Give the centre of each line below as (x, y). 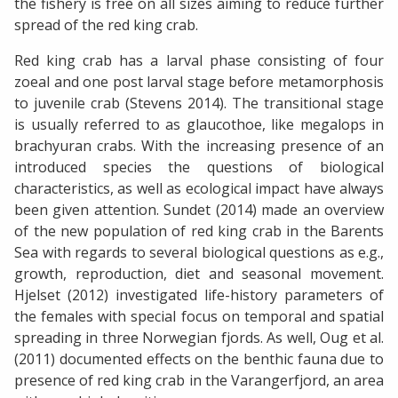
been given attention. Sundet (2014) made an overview (199, 209)
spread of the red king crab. (106, 24)
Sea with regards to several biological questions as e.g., (199, 252)
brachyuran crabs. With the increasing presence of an (199, 145)
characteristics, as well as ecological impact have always (199, 188)
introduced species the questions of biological (199, 167)
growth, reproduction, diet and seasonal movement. (199, 273)
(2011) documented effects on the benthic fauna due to (199, 358)
